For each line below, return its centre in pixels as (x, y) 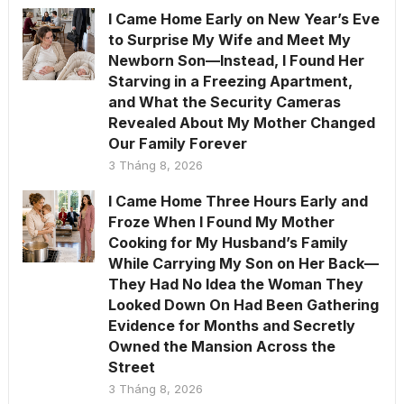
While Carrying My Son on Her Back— (243, 263)
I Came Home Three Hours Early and (238, 201)
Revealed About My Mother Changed (241, 122)
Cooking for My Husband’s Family (228, 242)
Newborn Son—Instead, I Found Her (236, 60)
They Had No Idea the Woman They (235, 284)
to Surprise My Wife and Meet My (229, 39)
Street (131, 367)
